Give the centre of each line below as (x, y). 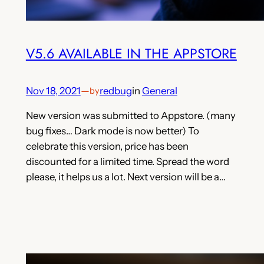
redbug (115, 90)
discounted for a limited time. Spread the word (127, 162)
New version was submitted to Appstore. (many (131, 116)
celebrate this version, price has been (107, 146)
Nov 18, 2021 (53, 90)
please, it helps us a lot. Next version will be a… (126, 177)
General (159, 90)
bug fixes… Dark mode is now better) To (112, 131)
